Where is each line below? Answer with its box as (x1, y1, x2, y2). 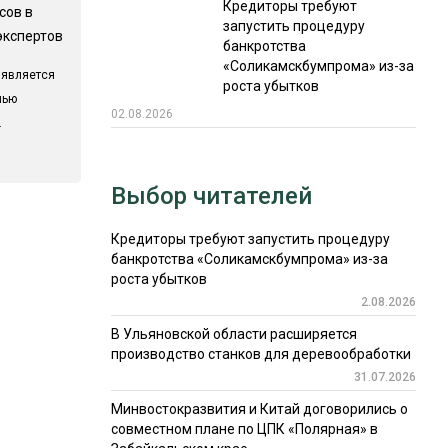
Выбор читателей (110, 182, 312, 210)
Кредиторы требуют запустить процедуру (110, 231, 390, 247)
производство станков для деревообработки (110, 346, 411, 362)
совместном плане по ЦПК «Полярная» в (110, 421, 378, 437)
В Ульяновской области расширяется (110, 326, 357, 342)
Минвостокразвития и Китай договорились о (110, 401, 408, 417)
